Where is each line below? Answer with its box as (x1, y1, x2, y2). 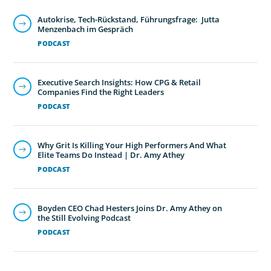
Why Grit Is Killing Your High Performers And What (38, 140, 227, 151)
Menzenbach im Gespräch (38, 24, 134, 35)
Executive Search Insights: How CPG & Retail (38, 77, 201, 88)
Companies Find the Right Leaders (38, 87, 165, 98)
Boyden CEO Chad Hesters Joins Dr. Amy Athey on (38, 203, 223, 214)
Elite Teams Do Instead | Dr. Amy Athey (38, 149, 185, 161)
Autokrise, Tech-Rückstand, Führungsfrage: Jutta (38, 14, 220, 25)
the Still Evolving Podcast (38, 212, 131, 224)
